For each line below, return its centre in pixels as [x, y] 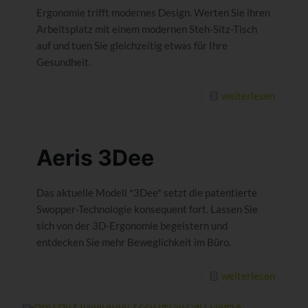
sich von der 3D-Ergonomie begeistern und [132, 225]
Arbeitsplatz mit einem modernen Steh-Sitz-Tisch [147, 29]
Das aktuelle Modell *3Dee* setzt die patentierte [147, 192]
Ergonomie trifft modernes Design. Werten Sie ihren [153, 12]
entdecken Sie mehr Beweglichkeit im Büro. [134, 242]
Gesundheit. [64, 62]
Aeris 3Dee [95, 157]
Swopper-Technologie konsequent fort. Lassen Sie [147, 209]
